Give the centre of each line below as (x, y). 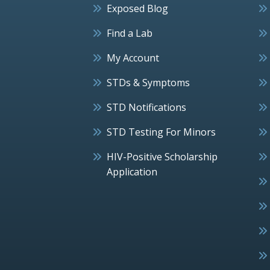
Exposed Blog (137, 8)
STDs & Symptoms (148, 82)
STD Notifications (146, 107)
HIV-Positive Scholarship (162, 156)
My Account (133, 58)
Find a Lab (130, 33)
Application (132, 171)
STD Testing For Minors (161, 132)
